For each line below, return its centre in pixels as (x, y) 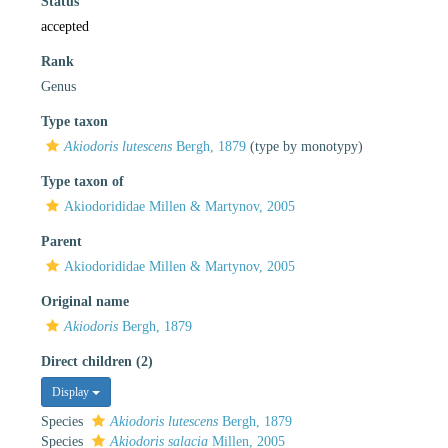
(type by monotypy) (304, 146)
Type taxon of (82, 181)
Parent (61, 241)
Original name (85, 301)
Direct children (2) (97, 361)
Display (72, 391)
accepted (65, 26)
